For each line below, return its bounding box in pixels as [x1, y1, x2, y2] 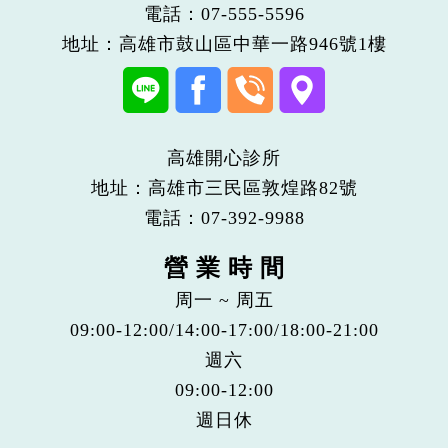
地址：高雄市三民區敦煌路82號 [90, 178, 358, 198]
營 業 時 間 [163, 255, 285, 281]
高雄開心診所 [167, 148, 281, 168]
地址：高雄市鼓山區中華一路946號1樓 [61, 34, 387, 54]
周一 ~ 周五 [174, 290, 274, 310]
